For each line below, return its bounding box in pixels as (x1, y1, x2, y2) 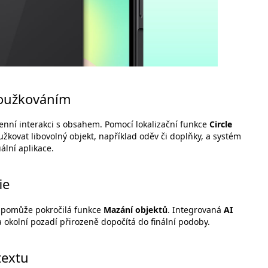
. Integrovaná (167, 203, 224, 215)
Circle (209, 118, 232, 130)
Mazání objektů (103, 203, 167, 215)
